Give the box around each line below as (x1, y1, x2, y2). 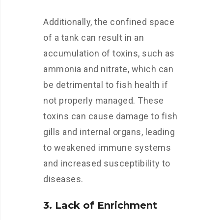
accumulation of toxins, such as (43, 48, 175, 58)
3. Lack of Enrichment (43, 199, 157, 211)
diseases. (43, 174, 83, 184)
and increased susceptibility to (43, 158, 170, 168)
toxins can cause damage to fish (43, 111, 178, 121)
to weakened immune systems (43, 142, 171, 153)
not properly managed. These (43, 95, 164, 106)
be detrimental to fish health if (43, 80, 168, 90)
